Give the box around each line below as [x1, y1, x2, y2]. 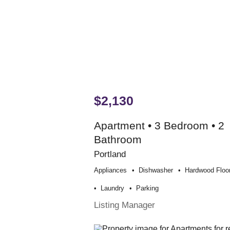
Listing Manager [93, 199, 155, 210]
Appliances [93, 166, 127, 174]
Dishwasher [138, 166, 173, 174]
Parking [136, 184, 159, 192]
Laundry [100, 184, 124, 192]
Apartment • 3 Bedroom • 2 [93, 119, 224, 131]
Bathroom [93, 133, 142, 145]
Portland [93, 148, 126, 159]
